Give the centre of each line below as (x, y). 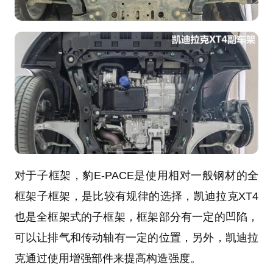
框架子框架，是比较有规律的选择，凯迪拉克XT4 (136, 196)
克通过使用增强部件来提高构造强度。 (108, 258)
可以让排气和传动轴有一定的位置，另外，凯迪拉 (136, 237)
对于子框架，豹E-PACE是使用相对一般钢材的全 (136, 175)
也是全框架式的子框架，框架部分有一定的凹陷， (136, 217)
